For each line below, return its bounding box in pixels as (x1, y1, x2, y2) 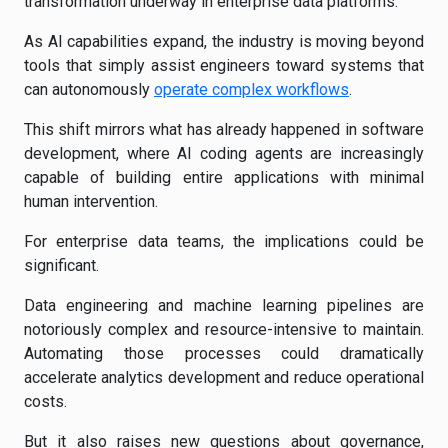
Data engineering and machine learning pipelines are (24, 296, 424, 315)
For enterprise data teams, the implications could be (24, 232, 424, 251)
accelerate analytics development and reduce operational (24, 368, 424, 387)
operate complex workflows (154, 80, 349, 99)
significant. (24, 256, 99, 275)
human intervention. (24, 192, 158, 211)
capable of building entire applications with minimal (24, 168, 424, 187)
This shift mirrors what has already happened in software (24, 120, 424, 139)
